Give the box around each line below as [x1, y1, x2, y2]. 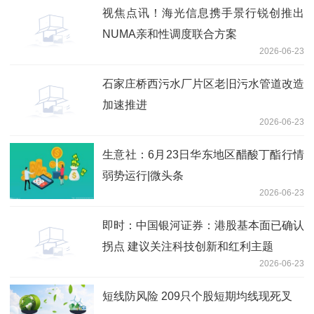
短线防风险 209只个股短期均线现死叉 [102, 289, 292, 302]
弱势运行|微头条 [102, 169, 184, 182]
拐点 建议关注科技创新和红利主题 [102, 240, 273, 252]
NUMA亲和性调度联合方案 [102, 27, 237, 40]
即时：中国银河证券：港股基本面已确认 [102, 219, 304, 231]
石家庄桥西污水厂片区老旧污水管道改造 [102, 77, 304, 90]
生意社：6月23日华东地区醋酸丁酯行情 [102, 148, 304, 161]
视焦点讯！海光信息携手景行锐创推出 [102, 6, 304, 19]
